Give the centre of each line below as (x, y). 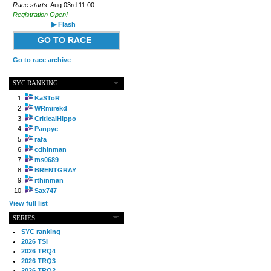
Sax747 (45, 190)
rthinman (49, 180)
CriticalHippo (55, 118)
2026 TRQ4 (38, 251)
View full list (28, 204)
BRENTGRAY (55, 170)
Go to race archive (41, 60)
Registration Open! (40, 14)
